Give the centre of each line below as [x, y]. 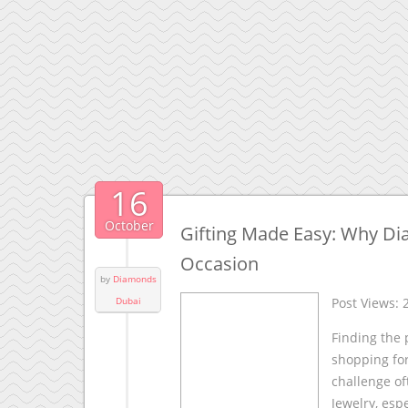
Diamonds [134, 279]
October [129, 225]
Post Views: [365, 303]
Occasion [219, 264]
